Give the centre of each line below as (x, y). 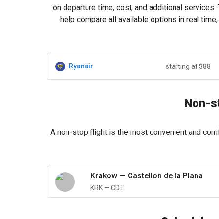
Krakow (104, 176)
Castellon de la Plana (165, 176)
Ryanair (81, 66)
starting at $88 (188, 66)
